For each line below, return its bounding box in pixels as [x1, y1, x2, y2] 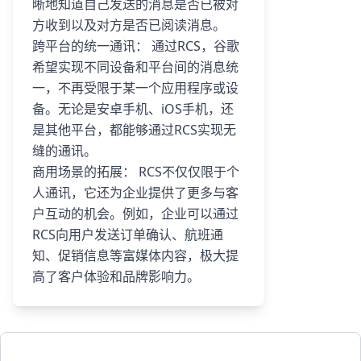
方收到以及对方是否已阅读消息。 [32, 16, 226, 34]
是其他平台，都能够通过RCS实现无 [32, 121, 236, 139]
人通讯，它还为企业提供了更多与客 [32, 184, 239, 201]
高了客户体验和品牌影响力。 [32, 268, 200, 285]
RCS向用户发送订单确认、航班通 [32, 226, 223, 243]
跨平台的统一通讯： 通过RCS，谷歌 [32, 37, 239, 55]
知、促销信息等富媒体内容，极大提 [32, 247, 239, 264]
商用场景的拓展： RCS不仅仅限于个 [32, 163, 239, 180]
